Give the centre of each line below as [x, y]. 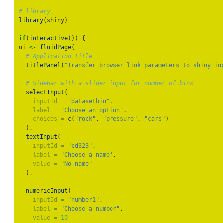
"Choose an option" [92, 110]
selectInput [45, 92]
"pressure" [120, 119]
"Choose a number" [90, 209]
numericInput [47, 191]
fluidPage [56, 48]
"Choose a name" [87, 155]
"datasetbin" [89, 101]
